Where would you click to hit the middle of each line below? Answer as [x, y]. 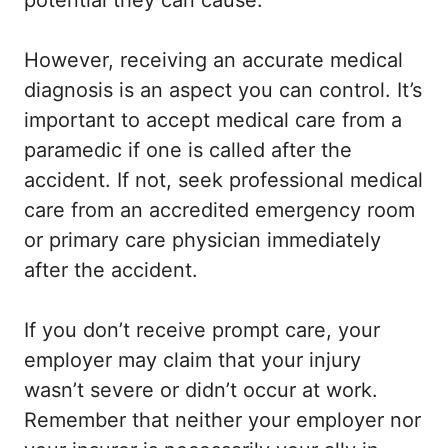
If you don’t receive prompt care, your [202, 330]
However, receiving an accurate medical [213, 60]
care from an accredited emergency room [219, 210]
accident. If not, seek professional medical [223, 180]
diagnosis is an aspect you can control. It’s [223, 90]
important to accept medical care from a [213, 120]
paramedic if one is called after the [188, 150]
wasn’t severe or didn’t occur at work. [201, 390]
